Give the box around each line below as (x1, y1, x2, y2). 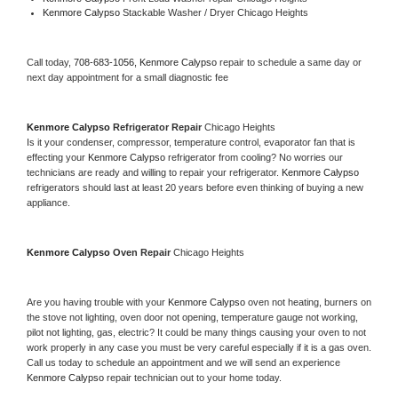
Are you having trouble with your (27, 296, 168, 307)
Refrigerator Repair (113, 121, 204, 132)
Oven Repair (113, 246, 173, 258)
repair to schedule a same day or (219, 56, 362, 68)
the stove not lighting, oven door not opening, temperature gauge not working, (27, 311, 358, 322)
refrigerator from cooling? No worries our (168, 151, 343, 163)
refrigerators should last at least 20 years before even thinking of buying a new (27, 181, 363, 193)
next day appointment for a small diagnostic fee (27, 71, 228, 83)
